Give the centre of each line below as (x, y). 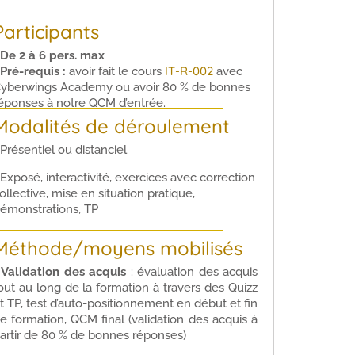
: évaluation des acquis (192, 272)
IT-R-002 (189, 71)
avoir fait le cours (116, 71)
